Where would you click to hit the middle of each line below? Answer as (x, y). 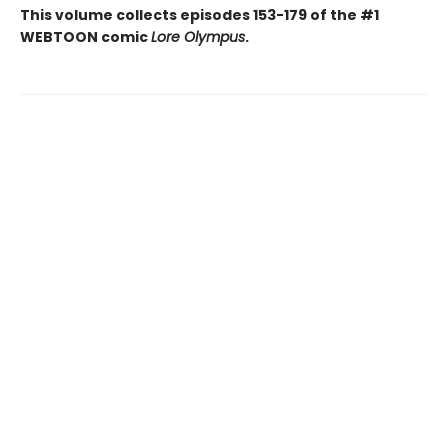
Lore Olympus (198, 37)
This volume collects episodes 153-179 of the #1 (199, 15)
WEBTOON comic (85, 37)
